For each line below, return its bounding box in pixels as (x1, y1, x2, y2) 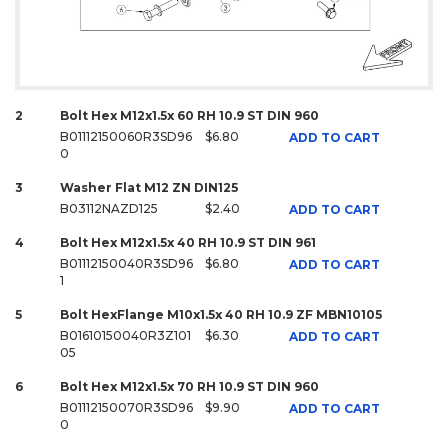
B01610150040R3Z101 (60, 328, 191, 344)
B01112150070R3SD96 (60, 400, 193, 416)
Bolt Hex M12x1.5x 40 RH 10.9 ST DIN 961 (60, 235, 316, 251)
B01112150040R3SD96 (60, 256, 193, 272)
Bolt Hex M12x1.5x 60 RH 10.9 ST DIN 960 (60, 108, 319, 124)
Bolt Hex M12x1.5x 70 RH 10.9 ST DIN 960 (60, 379, 319, 395)
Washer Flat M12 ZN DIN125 (60, 180, 238, 196)
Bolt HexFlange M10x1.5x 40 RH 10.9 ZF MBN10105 (60, 307, 382, 323)
